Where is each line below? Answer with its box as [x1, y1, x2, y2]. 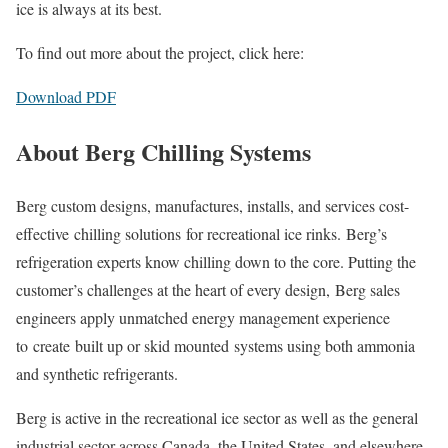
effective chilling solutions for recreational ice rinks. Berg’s [16, 223, 387, 245]
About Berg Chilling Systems [16, 133, 311, 169]
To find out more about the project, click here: [16, 41, 309, 63]
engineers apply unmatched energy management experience [16, 307, 390, 329]
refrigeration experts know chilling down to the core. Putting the [16, 251, 416, 273]
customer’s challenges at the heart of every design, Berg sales [16, 279, 400, 301]
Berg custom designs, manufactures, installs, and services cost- [16, 195, 409, 217]
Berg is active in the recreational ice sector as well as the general [16, 407, 418, 429]
